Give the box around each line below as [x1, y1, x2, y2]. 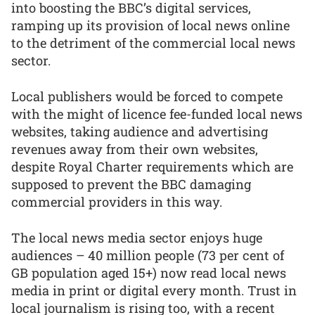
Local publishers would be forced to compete [11, 87, 283, 105]
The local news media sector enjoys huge [11, 229, 262, 246]
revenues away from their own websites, [11, 140, 258, 157]
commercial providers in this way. [11, 193, 222, 210]
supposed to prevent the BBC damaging [11, 175, 251, 193]
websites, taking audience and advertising [11, 122, 268, 140]
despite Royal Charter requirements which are [11, 157, 293, 175]
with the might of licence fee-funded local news [11, 105, 302, 122]
